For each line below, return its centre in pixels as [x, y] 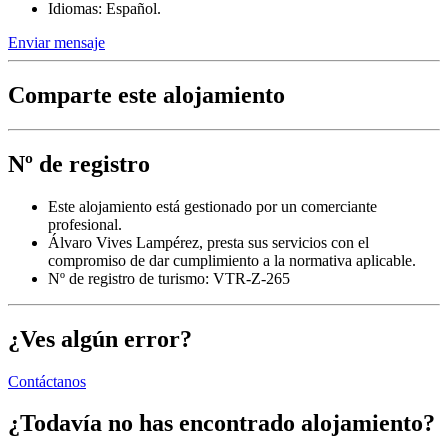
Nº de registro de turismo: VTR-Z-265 [169, 278]
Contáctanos [47, 381]
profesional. [85, 224]
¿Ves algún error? [100, 338]
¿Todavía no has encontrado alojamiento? [221, 423]
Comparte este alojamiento [146, 95]
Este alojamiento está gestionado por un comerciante [212, 206]
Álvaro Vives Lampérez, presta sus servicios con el [208, 242]
